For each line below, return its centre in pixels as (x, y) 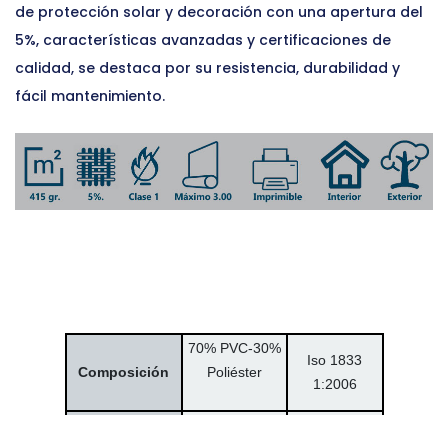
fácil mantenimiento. (90, 95)
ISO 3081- (334, 426)
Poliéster (234, 372)
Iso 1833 (334, 360)
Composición (123, 372)
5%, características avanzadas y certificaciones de (203, 39)
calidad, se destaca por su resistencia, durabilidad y (207, 67)
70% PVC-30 (228, 348)
